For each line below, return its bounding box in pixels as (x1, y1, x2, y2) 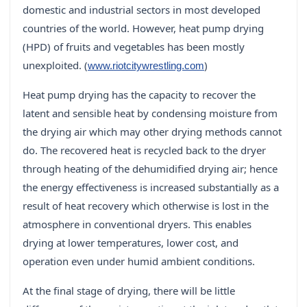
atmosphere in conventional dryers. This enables (23, 217, 251, 232)
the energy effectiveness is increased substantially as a (23, 180, 279, 195)
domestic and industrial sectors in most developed (23, 3, 260, 17)
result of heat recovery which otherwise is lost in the (23, 199, 269, 213)
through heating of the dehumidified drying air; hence (23, 162, 278, 176)
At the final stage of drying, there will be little (23, 284, 235, 298)
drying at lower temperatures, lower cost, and (23, 236, 238, 250)
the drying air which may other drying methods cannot (23, 125, 282, 139)
